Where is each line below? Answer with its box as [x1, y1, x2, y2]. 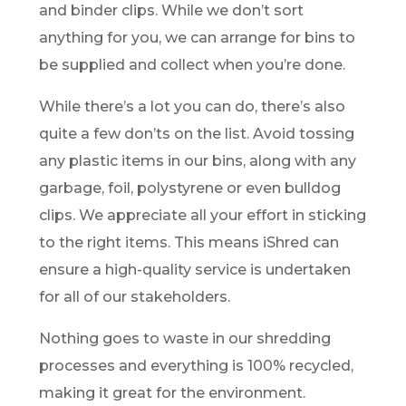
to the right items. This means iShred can [38, 234, 339, 252]
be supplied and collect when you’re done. [38, 56, 345, 74]
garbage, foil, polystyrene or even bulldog [38, 179, 341, 198]
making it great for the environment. [38, 384, 305, 402]
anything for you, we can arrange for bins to [38, 29, 355, 47]
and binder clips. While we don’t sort [38, 2, 304, 20]
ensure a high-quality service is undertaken [38, 261, 351, 279]
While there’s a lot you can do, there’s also [38, 98, 345, 116]
